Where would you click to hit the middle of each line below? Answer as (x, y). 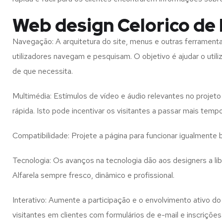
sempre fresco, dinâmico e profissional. (107, 175)
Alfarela (26, 175)
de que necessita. (43, 71)
